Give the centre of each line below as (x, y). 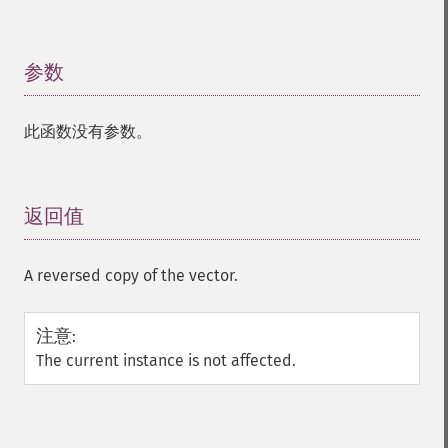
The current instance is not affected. (166, 360)
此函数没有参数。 (88, 131)
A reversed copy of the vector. (131, 275)
